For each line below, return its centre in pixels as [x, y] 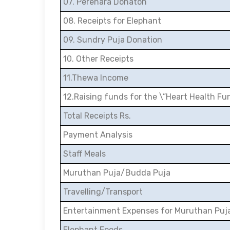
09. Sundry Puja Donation [113, 40]
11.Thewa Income [96, 78]
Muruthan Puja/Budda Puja [117, 173]
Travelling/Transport [103, 192]
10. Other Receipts [98, 59]
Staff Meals [84, 154]
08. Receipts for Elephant [112, 21]
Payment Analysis [98, 135]
